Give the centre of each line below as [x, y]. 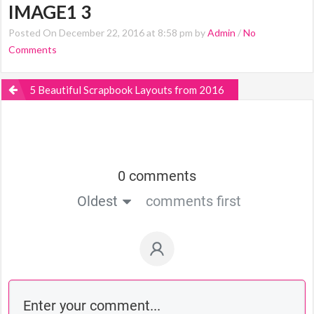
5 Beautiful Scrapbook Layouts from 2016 [127, 90]
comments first [193, 201]
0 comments [157, 176]
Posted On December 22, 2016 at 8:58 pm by [108, 33]
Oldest [97, 201]
